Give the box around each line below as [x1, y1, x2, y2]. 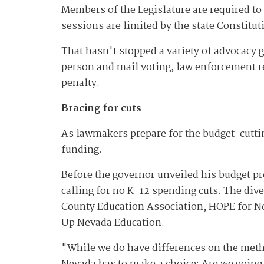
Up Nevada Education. [61, 215, 167, 232]
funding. [61, 142, 102, 159]
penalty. [61, 75, 100, 92]
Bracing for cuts [61, 101, 141, 117]
